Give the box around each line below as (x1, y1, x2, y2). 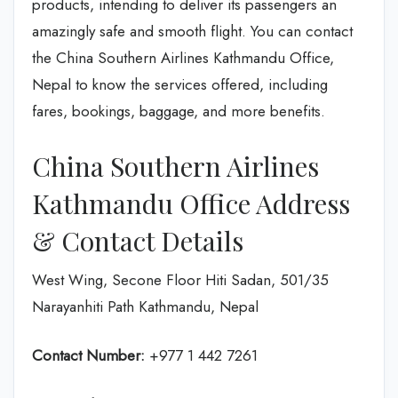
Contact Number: (32, 345, 145, 366)
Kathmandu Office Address (32, 185, 350, 221)
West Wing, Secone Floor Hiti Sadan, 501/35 (32, 268, 329, 291)
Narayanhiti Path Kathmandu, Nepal (32, 295, 259, 317)
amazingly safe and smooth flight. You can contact (32, 20, 353, 42)
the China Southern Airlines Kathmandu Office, (32, 47, 334, 68)
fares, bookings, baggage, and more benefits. (32, 100, 325, 122)
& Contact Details (32, 222, 243, 259)
